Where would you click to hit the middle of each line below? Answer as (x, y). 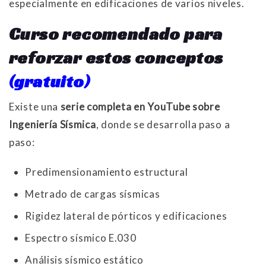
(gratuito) (50, 81)
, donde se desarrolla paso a (163, 124)
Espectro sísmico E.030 (81, 237)
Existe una (35, 106)
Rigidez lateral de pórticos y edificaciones (126, 216)
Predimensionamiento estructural (107, 172)
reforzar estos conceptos (116, 57)
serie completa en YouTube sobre (140, 106)
